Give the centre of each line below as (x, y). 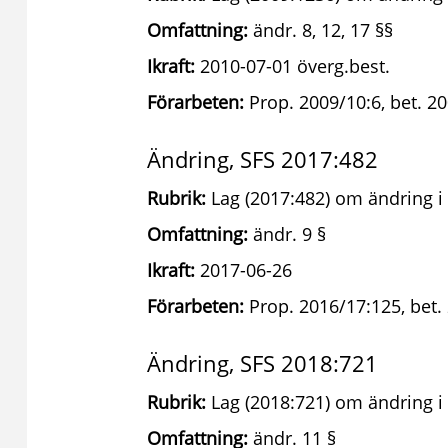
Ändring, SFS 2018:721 (262, 363)
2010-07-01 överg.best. (292, 66)
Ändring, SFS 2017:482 (262, 159)
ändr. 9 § (287, 234)
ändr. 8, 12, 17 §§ (320, 30)
